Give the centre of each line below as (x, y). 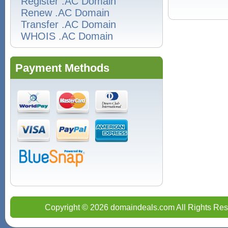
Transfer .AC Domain (68, 24)
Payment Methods (62, 68)
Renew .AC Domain (65, 13)
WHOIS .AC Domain (67, 36)
